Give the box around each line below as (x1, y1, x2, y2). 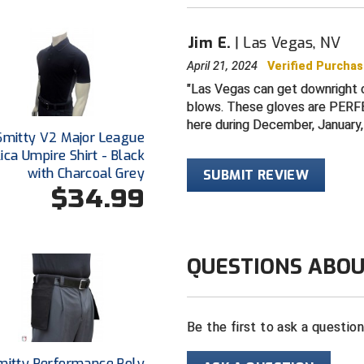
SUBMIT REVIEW (203, 166, 310, 184)
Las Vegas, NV (243, 32, 341, 53)
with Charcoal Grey (27, 164, 145, 182)
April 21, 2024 (187, 58, 268, 73)
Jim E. (188, 32, 232, 53)
